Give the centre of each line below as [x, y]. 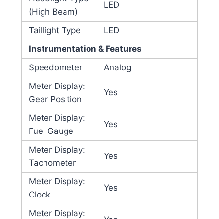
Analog [117, 68]
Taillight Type [55, 31]
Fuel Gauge [51, 131]
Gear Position [55, 99]
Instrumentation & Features [85, 49]
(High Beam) [53, 12]
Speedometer [55, 68]
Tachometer [52, 163]
